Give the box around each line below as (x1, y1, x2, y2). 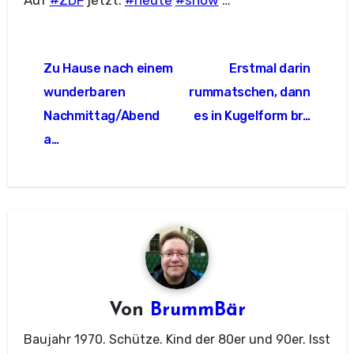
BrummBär (149, 301, 246, 321)
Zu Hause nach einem (43, 60, 174, 76)
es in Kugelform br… (193, 107, 311, 123)
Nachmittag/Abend (43, 107, 160, 123)
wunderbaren (43, 84, 126, 100)
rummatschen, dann (189, 84, 311, 100)
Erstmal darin (228, 60, 311, 76)
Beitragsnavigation (22, 38, 250, 64)
